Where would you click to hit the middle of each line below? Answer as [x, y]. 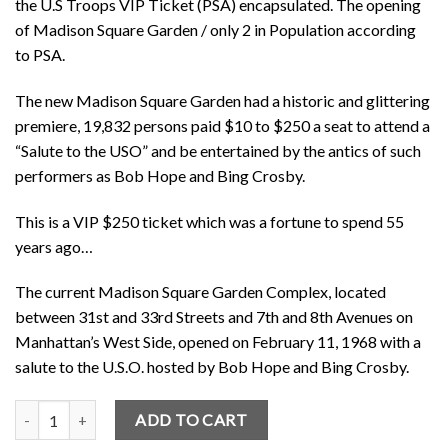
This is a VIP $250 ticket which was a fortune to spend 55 [209, 221]
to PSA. [40, 54]
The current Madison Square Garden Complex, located [200, 292]
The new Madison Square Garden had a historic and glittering [222, 100]
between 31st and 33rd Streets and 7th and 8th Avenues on [214, 317]
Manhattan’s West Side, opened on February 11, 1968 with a [218, 342]
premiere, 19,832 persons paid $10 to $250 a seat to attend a [222, 125]
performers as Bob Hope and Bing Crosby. [160, 175]
